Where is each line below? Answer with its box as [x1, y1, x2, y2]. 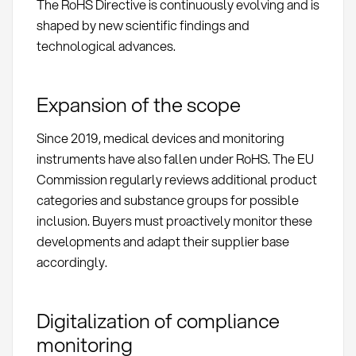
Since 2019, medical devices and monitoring [36, 128, 284, 147]
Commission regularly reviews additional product [36, 169, 317, 188]
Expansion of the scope [36, 90, 241, 119]
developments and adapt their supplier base [36, 231, 289, 250]
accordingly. [36, 252, 107, 271]
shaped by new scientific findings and [36, 16, 250, 35]
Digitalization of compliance [36, 305, 280, 335]
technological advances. [36, 37, 176, 56]
